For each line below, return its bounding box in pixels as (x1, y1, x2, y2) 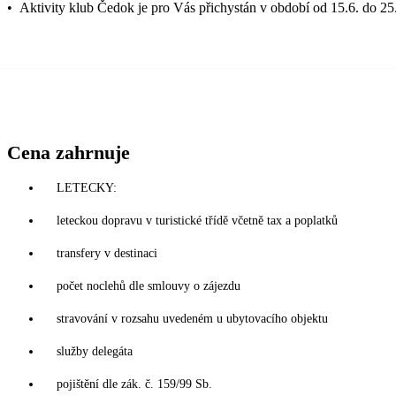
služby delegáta (57, 345, 133, 359)
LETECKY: (57, 181, 117, 195)
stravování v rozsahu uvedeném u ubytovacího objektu (57, 312, 328, 326)
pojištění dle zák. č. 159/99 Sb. (57, 377, 212, 392)
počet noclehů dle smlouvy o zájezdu (57, 279, 240, 293)
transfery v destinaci (57, 247, 157, 261)
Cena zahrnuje (7, 141, 130, 164)
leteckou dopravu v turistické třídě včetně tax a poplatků (57, 214, 338, 228)
